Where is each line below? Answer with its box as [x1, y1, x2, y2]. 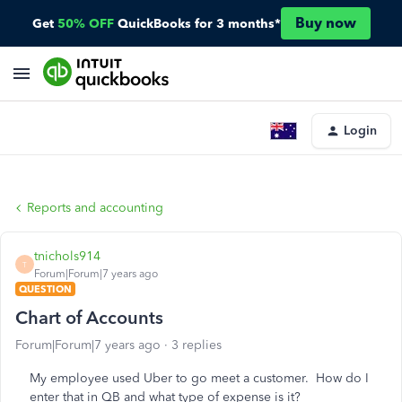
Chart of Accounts [15, 307, 163, 328]
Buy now [294, 14, 356, 31]
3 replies [171, 337, 222, 353]
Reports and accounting [27, 200, 163, 215]
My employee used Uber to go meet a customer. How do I [30, 371, 369, 386]
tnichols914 [34, 249, 100, 264]
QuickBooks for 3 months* [117, 15, 281, 31]
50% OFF [57, 15, 114, 31]
